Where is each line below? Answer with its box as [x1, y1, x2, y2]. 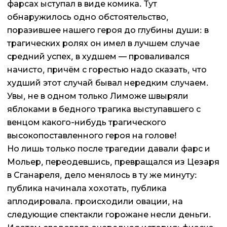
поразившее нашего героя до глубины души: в [7, 24, 209, 35]
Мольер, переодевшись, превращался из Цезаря [7, 156, 219, 167]
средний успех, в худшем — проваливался [7, 51, 190, 61]
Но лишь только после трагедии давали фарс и [7, 143, 210, 154]
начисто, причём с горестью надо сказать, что [7, 64, 207, 74]
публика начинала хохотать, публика [7, 182, 167, 193]
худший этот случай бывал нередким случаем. [7, 77, 209, 88]
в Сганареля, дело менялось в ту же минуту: [7, 169, 197, 180]
